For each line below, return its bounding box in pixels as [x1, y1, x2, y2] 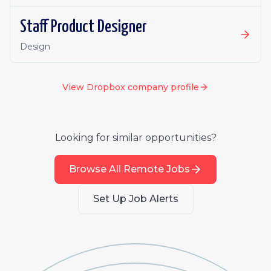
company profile [125, 82, 199, 93]
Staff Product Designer [20, 19, 147, 36]
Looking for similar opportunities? [54, 132, 217, 143]
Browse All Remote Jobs [69, 163, 190, 175]
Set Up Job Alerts [93, 193, 178, 204]
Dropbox [87, 82, 125, 93]
